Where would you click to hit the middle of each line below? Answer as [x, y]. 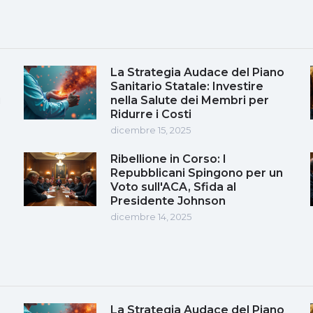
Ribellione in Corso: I [168, 159]
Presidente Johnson [168, 201]
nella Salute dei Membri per [190, 100]
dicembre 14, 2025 [151, 216]
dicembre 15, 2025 [151, 130]
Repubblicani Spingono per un [197, 173]
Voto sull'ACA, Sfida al [173, 187]
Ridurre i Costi [151, 114]
